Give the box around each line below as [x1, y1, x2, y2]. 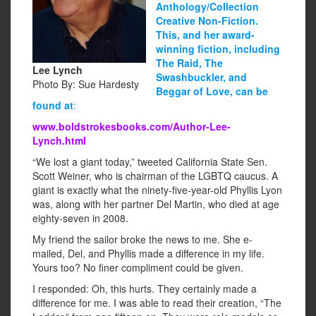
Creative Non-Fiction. [156, 13, 258, 28]
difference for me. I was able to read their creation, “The [32, 296, 281, 310]
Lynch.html [32, 133, 86, 148]
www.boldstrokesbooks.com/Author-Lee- [32, 119, 231, 134]
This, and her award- [156, 28, 255, 42]
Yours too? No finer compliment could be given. [32, 260, 243, 275]
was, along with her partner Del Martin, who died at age [32, 197, 279, 212]
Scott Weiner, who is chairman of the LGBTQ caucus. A [32, 169, 278, 183]
